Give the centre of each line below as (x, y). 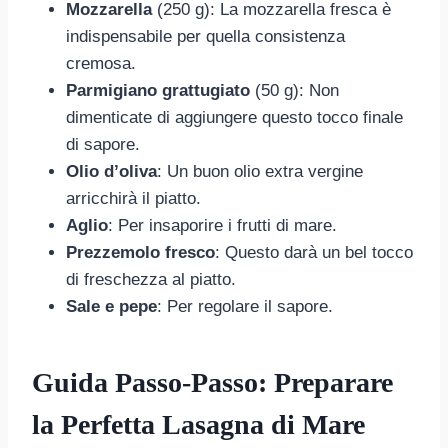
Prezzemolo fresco (140, 252)
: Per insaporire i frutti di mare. (222, 225)
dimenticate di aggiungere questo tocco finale (234, 117)
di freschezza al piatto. (151, 279)
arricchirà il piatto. (133, 198)
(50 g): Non (294, 90)
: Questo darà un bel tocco (314, 252)
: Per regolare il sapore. (245, 306)
